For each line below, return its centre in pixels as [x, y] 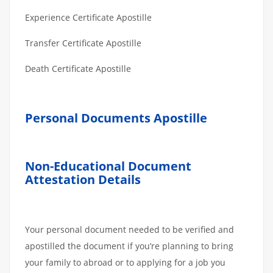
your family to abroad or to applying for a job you [125, 262]
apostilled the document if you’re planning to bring [129, 246]
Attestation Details [83, 179]
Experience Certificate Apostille [88, 17]
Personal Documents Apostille [116, 118]
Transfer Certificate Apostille [83, 43]
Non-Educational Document [108, 166]
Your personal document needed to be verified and [129, 229]
